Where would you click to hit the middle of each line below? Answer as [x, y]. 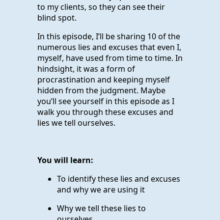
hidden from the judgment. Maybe [101, 90]
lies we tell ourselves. [76, 123]
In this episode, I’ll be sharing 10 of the [109, 36]
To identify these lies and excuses [119, 179]
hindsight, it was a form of [86, 69]
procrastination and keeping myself [104, 79]
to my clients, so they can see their [101, 7]
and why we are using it [101, 189]
